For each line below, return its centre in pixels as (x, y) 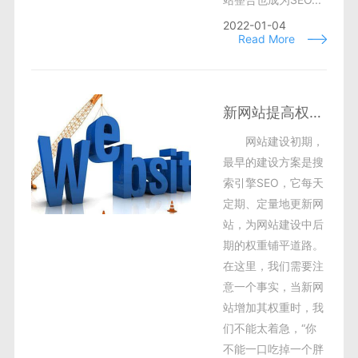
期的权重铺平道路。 (273, 245)
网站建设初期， (284, 141)
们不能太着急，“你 (269, 328)
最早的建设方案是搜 (273, 162)
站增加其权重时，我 (273, 307)
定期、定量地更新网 (273, 203)
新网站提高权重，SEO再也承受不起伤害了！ (315, 112)
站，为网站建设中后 (273, 224)
